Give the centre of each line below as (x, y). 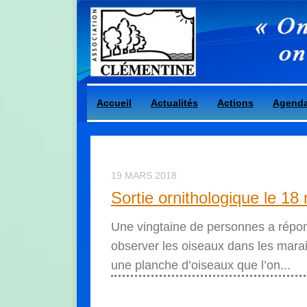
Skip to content (135, 19)
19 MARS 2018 (144, 175)
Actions (235, 102)
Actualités (174, 102)
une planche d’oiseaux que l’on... (201, 265)
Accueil (114, 102)
